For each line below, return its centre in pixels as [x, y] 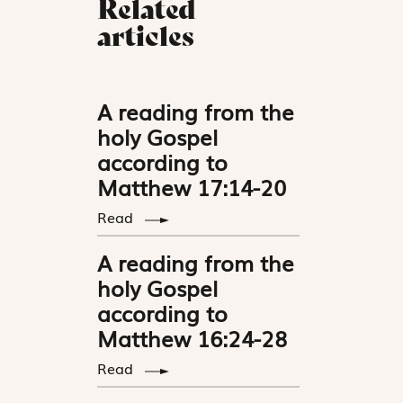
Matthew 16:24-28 [193, 338]
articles [146, 36]
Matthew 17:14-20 [192, 187]
